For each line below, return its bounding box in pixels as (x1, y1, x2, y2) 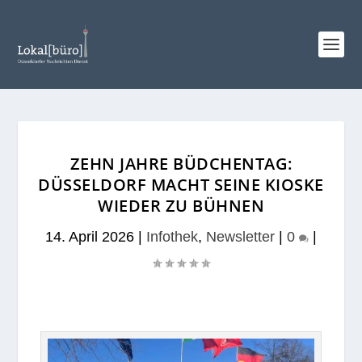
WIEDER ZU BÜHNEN (98, 195, 264, 217)
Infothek (146, 229, 198, 245)
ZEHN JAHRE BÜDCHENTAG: (69, 153, 293, 175)
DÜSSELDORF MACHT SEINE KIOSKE (38, 174, 324, 196)
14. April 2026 (45, 229, 134, 245)
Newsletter (206, 229, 275, 245)
